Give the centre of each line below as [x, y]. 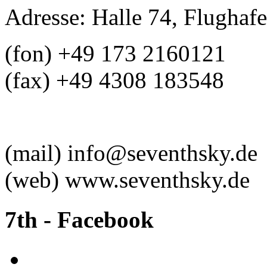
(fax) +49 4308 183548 [114, 80]
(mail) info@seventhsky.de [131, 153]
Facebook [105, 219]
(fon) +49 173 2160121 [115, 54]
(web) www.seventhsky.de [127, 180]
